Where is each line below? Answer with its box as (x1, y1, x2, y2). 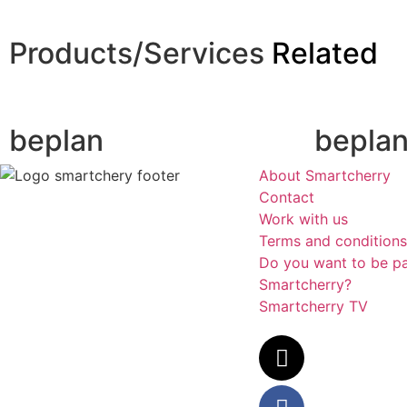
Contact (259, 188, 314, 207)
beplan (9, 123, 104, 159)
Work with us (259, 210, 348, 229)
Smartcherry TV (259, 297, 368, 316)
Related (272, 35, 378, 72)
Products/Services (9, 35, 272, 72)
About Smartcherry (259, 166, 391, 185)
